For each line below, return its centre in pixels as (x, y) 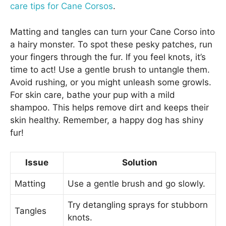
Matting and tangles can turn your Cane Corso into (112, 32)
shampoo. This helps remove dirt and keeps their (109, 107)
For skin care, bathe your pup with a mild (93, 95)
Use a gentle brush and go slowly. (136, 184)
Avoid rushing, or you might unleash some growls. (111, 82)
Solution (139, 163)
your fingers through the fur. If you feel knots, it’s (108, 57)
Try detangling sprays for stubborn (138, 205)
